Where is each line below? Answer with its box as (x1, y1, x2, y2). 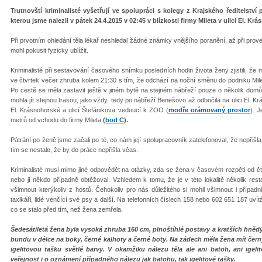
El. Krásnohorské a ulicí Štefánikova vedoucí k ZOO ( (11, 106, 168, 113)
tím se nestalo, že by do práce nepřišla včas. (11, 146, 138, 153)
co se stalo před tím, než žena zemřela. (11, 205, 123, 213)
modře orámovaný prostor (168, 106, 251, 113)
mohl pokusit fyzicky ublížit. (11, 46, 88, 54)
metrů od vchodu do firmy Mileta (11, 116, 103, 123)
